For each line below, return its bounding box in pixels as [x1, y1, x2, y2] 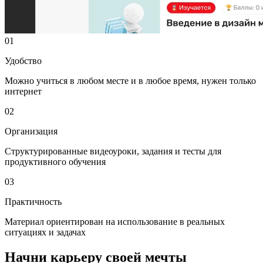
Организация [5, 126, 58, 137]
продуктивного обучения [5, 157, 106, 167]
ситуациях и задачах [5, 227, 86, 238]
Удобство [5, 56, 42, 66]
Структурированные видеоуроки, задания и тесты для [5, 146, 221, 157]
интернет [5, 86, 42, 97]
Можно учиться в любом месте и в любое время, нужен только [5, 76, 256, 86]
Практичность [5, 197, 62, 207]
